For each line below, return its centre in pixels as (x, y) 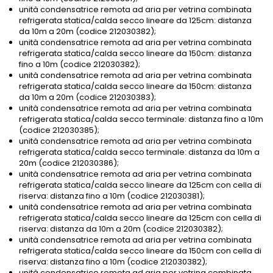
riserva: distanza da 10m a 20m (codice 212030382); (121, 229)
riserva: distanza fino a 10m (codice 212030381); (112, 196)
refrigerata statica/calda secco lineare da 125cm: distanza (135, 21)
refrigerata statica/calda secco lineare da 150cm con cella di (140, 251)
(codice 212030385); (59, 130)
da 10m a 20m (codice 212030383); (87, 97)
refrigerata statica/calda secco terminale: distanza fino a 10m (141, 119)
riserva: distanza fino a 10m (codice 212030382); (113, 262)
